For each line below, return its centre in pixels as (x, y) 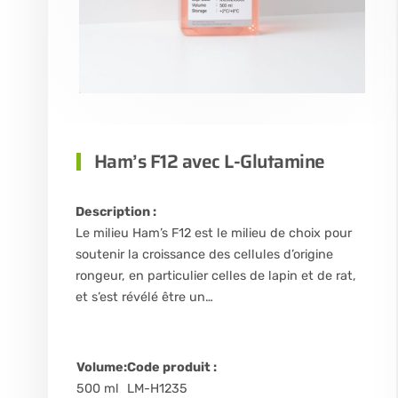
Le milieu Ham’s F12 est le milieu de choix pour (213, 234)
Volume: (101, 368)
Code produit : (171, 368)
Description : (115, 212)
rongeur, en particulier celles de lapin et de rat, (215, 276)
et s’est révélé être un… (144, 298)
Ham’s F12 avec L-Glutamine (209, 162)
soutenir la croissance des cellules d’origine (204, 255)
